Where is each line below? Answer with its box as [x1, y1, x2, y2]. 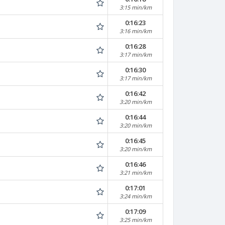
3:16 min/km [119, 27, 152, 35]
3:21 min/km [119, 169, 152, 176]
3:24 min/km [119, 192, 152, 200]
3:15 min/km [119, 4, 152, 11]
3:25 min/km [119, 216, 152, 223]
